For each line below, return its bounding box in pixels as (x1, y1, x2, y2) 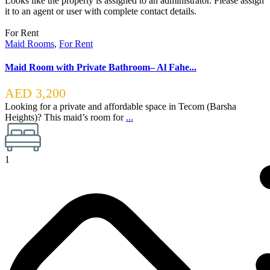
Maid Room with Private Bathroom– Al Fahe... (5, 62, 196, 73)
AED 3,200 (5, 86, 66, 101)
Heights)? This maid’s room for (5, 112, 126, 123)
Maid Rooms (5, 38, 54, 49)
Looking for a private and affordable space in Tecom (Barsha (5, 101, 236, 112)
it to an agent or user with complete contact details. (5, 5, 196, 16)
